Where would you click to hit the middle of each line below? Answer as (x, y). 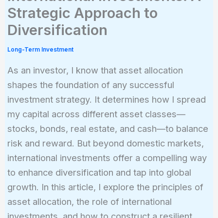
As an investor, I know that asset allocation (95, 70)
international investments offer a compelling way (107, 157)
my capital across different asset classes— (96, 114)
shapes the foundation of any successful (91, 84)
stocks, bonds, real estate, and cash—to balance (108, 128)
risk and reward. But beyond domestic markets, (105, 143)
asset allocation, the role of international (89, 201)
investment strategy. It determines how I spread (106, 99)
